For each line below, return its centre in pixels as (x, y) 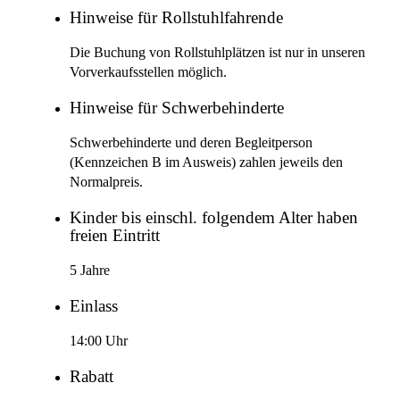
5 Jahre (90, 271)
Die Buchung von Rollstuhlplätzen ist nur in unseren (217, 53)
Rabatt (92, 376)
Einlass (94, 306)
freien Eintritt (115, 235)
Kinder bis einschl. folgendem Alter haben (214, 217)
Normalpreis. (106, 183)
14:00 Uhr (99, 342)
